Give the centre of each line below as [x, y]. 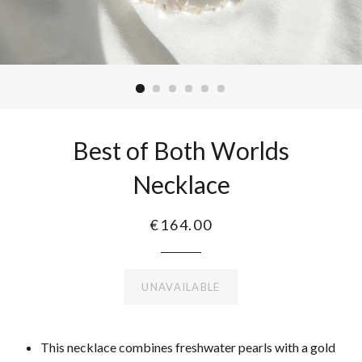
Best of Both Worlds [181, 150]
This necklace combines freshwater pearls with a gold [188, 347]
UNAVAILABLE [181, 287]
